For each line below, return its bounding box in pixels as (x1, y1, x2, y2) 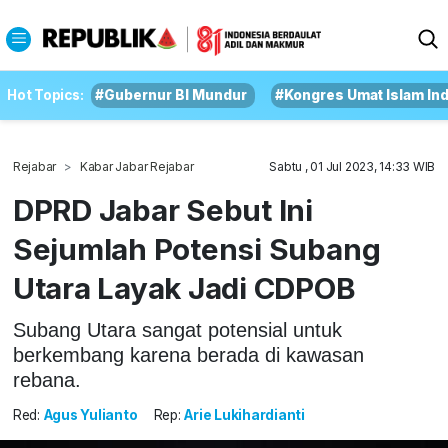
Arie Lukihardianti (184, 407, 306, 424)
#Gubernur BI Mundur (95, 87, 248, 103)
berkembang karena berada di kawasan (12, 343, 364, 366)
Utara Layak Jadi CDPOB (12, 270, 356, 306)
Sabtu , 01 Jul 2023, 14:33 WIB (269, 159, 436, 174)
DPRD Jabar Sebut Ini (12, 192, 314, 228)
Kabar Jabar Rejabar (79, 159, 194, 174)
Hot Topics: (7, 87, 84, 103)
